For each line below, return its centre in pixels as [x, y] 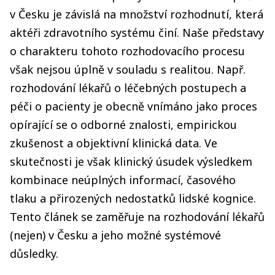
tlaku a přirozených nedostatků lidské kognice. [133, 198]
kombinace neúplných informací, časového [123, 180]
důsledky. [34, 254]
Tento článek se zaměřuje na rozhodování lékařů [137, 217]
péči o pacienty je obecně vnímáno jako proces [134, 106]
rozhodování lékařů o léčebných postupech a [128, 88]
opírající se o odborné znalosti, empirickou [123, 125]
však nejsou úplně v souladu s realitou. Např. [128, 69]
